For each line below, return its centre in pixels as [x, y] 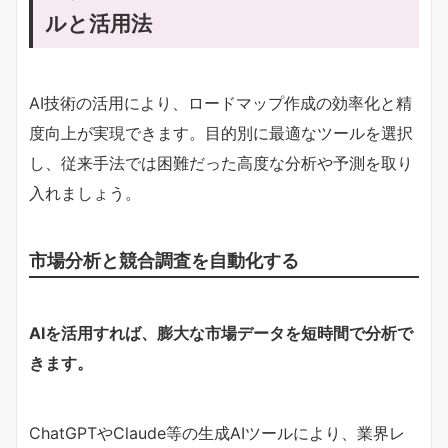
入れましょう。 [85, 192]
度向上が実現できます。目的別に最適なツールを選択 [221, 132]
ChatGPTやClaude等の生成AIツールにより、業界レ [217, 432]
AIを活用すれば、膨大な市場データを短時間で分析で [221, 332]
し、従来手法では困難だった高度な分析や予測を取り [221, 162]
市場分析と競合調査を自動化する [164, 259]
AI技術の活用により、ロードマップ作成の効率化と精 [220, 102]
